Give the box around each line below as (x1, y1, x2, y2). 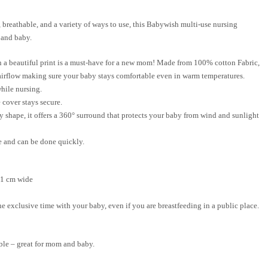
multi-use (181, 20, 213, 29)
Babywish (147, 20, 181, 29)
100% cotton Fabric (194, 57, 258, 67)
